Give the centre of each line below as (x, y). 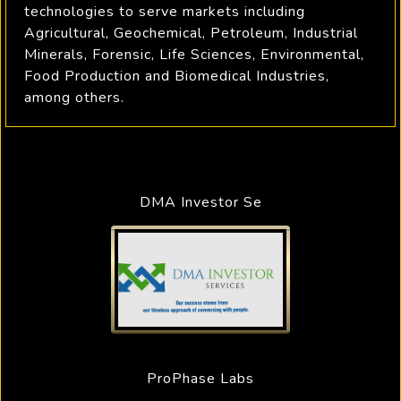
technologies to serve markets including (165, 12)
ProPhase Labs (200, 379)
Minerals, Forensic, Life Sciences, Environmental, (194, 55)
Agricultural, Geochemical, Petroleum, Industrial (191, 33)
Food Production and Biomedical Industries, (177, 76)
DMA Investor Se (200, 202)
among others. (74, 98)
